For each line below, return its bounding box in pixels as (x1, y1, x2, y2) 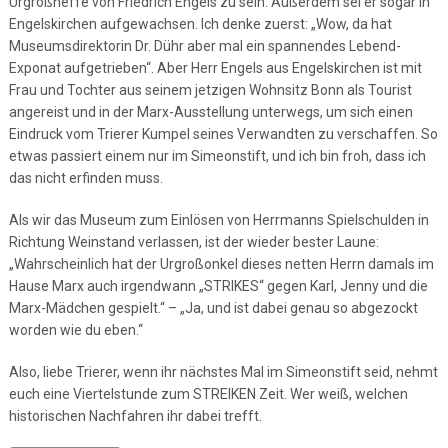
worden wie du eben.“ (8, 322, 143, 338)
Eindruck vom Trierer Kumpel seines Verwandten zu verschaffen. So (8, 126, 438, 142)
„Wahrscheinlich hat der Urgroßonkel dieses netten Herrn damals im (8, 256, 434, 272)
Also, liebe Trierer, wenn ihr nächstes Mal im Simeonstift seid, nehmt (8, 364, 438, 380)
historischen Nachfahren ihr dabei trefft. (8, 408, 262, 424)
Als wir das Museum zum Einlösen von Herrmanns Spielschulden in (8, 212, 429, 228)
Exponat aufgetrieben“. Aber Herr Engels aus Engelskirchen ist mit (8, 60, 422, 76)
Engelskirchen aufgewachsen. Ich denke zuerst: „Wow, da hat (8, 16, 392, 32)
